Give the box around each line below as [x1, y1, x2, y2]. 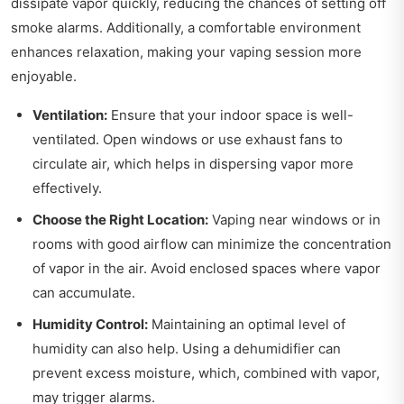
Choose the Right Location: [32, 210, 208, 228]
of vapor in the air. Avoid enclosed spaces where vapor [32, 259, 381, 277]
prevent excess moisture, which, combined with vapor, [32, 363, 380, 381]
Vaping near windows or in [208, 210, 381, 228]
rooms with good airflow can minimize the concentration [32, 234, 391, 252]
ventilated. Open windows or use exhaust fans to [32, 130, 343, 148]
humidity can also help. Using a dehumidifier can [32, 339, 341, 357]
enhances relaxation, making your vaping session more [11, 42, 362, 60]
